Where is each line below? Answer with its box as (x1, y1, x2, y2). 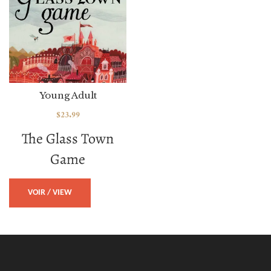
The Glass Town (22, 129, 114, 149)
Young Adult (39, 90, 97, 102)
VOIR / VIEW (28, 188, 72, 198)
